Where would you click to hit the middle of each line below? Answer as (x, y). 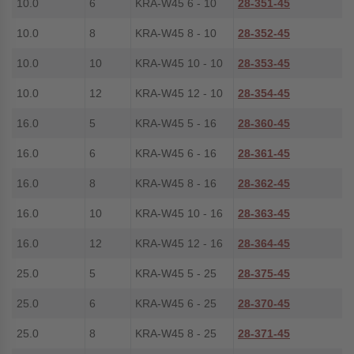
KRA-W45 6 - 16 (176, 153)
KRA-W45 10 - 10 (179, 63)
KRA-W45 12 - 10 (179, 93)
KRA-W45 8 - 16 (176, 183)
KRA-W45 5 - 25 (176, 273)
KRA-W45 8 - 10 (176, 33)
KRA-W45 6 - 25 (176, 303)
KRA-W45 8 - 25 (176, 333)
